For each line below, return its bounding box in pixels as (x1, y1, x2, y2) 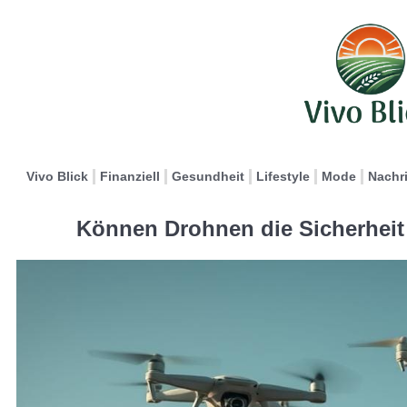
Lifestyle (256, 169, 310, 184)
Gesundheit (172, 169, 244, 184)
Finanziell (100, 169, 160, 184)
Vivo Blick (26, 169, 88, 184)
